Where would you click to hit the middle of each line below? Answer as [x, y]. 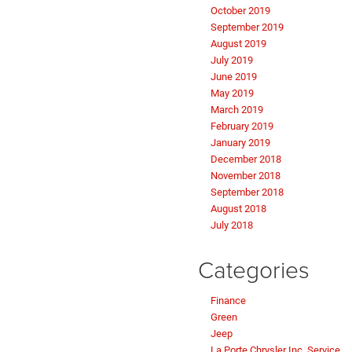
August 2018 [238, 209]
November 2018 [246, 176]
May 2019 [232, 93]
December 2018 [246, 159]
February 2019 [242, 126]
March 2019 [237, 110]
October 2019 [240, 11]
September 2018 [247, 192]
